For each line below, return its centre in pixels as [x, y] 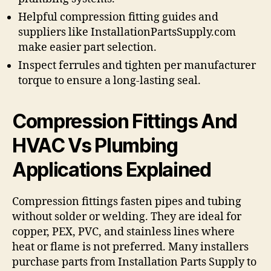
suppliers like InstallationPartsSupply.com [127, 32]
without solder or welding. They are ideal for [127, 217]
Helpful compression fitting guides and [118, 17]
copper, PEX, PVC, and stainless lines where [123, 232]
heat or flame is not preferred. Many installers [130, 247]
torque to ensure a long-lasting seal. [109, 80]
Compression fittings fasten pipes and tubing [127, 201]
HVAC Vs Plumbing [95, 145]
